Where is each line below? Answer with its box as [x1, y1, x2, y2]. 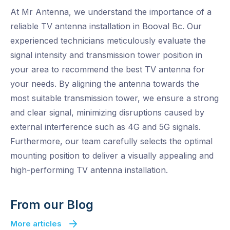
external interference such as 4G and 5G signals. [10, 122, 201, 132]
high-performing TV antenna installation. [10, 165, 168, 176]
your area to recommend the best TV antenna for [10, 64, 205, 75]
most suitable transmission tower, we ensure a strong [10, 93, 219, 104]
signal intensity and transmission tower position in [10, 50, 202, 61]
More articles [10, 219, 62, 229]
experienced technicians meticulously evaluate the [10, 35, 206, 46]
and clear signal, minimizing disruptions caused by [10, 107, 204, 118]
